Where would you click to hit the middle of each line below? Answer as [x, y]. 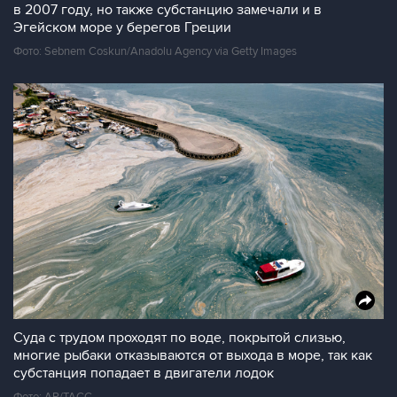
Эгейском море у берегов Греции [122, 27]
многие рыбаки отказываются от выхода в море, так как [193, 355]
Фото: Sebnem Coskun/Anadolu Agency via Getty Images [155, 51]
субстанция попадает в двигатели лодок [144, 373]
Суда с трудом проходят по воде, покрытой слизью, [179, 338]
